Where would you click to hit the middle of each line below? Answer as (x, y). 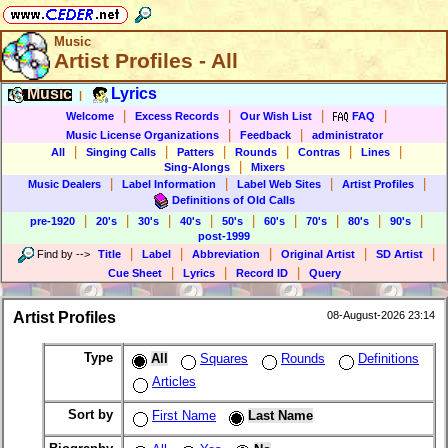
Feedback (265, 135)
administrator (347, 135)
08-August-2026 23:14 (381, 315)
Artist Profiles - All (146, 61)
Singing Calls (121, 152)
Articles (174, 382)
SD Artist (399, 253)
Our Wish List (276, 115)
